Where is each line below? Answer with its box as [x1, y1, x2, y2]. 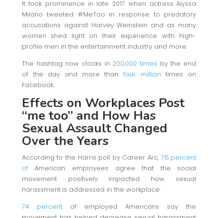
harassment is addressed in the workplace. [21, 184, 161, 194]
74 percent [21, 201, 62, 211]
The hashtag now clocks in [21, 58, 113, 68]
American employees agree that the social [35, 163, 197, 173]
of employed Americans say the [62, 201, 197, 211]
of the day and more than [21, 69, 124, 79]
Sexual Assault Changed [21, 119, 167, 137]
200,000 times [112, 58, 158, 68]
